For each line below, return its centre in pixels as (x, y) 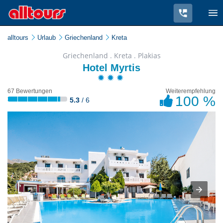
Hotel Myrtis (111, 68)
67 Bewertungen (30, 91)
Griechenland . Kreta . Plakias (111, 56)
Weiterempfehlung (190, 91)
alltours (18, 38)
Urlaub (47, 38)
